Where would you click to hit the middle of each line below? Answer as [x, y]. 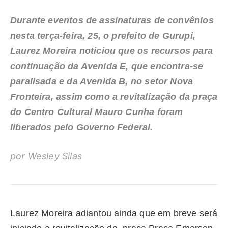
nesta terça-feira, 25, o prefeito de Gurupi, [103, 35]
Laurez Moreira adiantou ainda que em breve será [114, 213]
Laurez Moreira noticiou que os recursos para [111, 51]
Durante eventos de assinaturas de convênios [112, 20]
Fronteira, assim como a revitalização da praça [114, 96]
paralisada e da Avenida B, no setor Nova [102, 81]
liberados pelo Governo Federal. [82, 127]
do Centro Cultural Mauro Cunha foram [97, 112]
